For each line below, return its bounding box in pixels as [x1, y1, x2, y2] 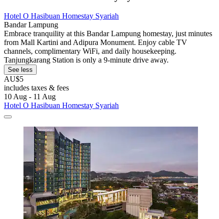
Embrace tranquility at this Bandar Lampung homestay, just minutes [4, 29, 212, 38]
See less [8, 66, 33, 73]
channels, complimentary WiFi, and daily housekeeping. [4, 46, 176, 55]
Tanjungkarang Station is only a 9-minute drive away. [4, 55, 169, 64]
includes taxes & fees [4, 83, 69, 92]
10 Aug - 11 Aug [4, 92, 56, 101]
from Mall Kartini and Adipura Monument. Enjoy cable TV [4, 38, 187, 46]
